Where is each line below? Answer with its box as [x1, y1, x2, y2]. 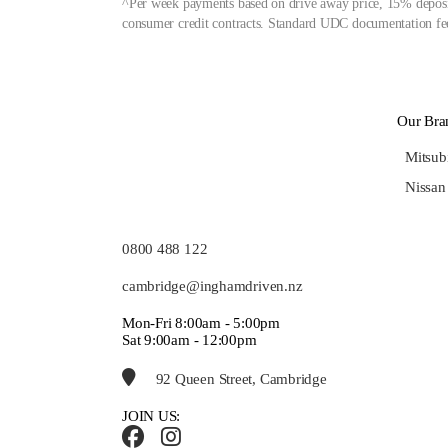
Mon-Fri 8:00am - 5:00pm [122, 314, 280, 331]
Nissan [405, 178, 446, 195]
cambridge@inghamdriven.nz [122, 277, 303, 294]
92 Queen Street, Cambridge [151, 370, 327, 387]
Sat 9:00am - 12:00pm [122, 331, 257, 348]
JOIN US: [122, 407, 181, 424]
